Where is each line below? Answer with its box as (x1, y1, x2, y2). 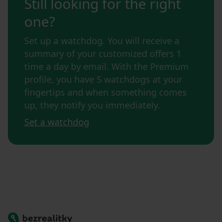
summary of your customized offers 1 (24, 48, 181, 60)
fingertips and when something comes (24, 86, 187, 99)
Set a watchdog (24, 116, 89, 128)
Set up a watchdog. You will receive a (24, 35, 179, 47)
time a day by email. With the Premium (24, 60, 189, 73)
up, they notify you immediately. (24, 99, 160, 111)
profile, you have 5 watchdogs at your (24, 73, 182, 86)
